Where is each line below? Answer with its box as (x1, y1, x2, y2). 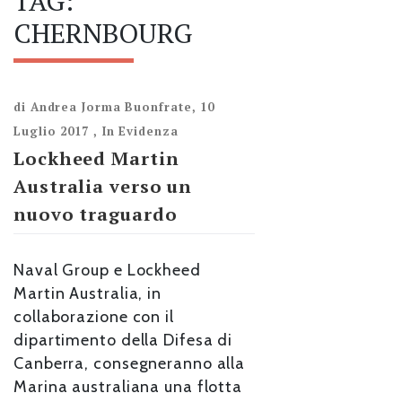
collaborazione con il (13, 307, 174, 328)
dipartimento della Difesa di (13, 330, 233, 351)
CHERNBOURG (13, 15, 192, 52)
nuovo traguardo (13, 202, 178, 227)
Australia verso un (13, 174, 193, 199)
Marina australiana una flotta (13, 377, 243, 398)
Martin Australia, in (13, 284, 162, 304)
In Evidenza (101, 123, 179, 140)
